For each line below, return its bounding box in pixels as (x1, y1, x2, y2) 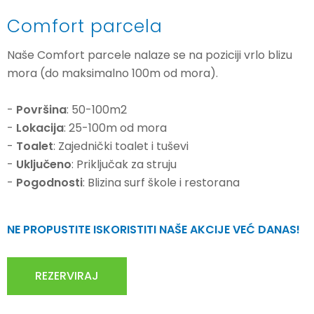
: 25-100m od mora (64, 120, 167, 137)
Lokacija (16, 120, 64, 137)
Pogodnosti (16, 175, 83, 191)
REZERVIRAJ (35, 268, 99, 285)
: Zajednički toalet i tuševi (53, 138, 189, 155)
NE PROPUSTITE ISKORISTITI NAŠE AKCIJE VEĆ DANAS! (7, 221, 300, 238)
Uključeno (16, 156, 71, 173)
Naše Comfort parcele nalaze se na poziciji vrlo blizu (7, 47, 292, 64)
